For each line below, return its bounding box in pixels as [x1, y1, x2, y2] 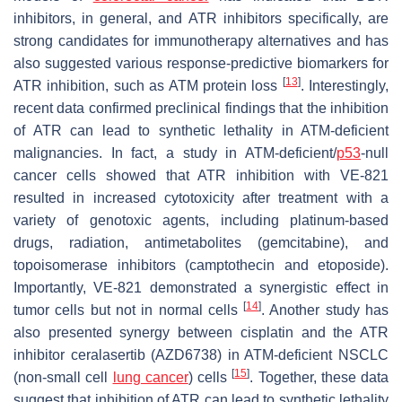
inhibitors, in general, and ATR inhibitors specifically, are [13, 10, 389, 26]
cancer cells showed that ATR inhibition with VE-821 [13, 167, 389, 183]
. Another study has [261, 301, 389, 318]
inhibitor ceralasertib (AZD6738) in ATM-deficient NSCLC [13, 346, 389, 363]
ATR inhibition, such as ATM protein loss [13, 77, 283, 93]
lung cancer [112, 369, 188, 385]
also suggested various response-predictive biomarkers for [13, 55, 389, 71]
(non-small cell [13, 369, 113, 385]
